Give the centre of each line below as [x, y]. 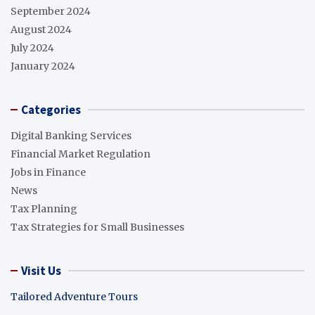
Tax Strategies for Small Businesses [97, 227]
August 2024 [41, 29]
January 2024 [43, 66]
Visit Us [41, 270]
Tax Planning [44, 208]
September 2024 [51, 11]
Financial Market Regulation [81, 154]
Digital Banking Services [71, 135]
